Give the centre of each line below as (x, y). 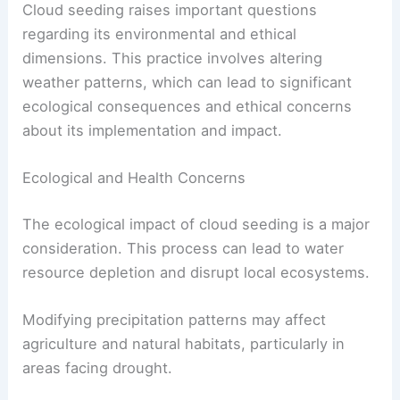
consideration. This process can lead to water (183, 248)
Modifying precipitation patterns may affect (175, 319)
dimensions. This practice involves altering (173, 58)
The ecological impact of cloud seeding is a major (196, 224)
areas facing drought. (98, 367)
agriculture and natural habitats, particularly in (184, 343)
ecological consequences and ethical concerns (187, 106)
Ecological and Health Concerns (134, 177)
